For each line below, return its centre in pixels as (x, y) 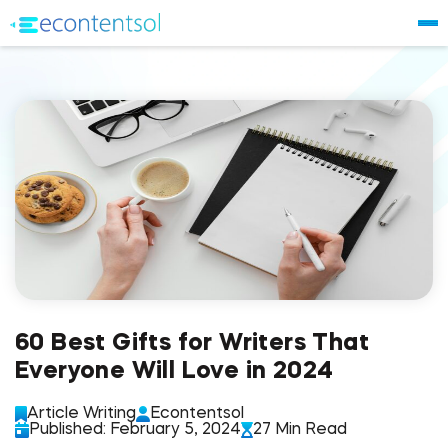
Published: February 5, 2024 (135, 430)
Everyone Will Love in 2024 (174, 372)
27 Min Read (300, 430)
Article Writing (81, 414)
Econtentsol (197, 414)
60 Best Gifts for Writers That (192, 344)
